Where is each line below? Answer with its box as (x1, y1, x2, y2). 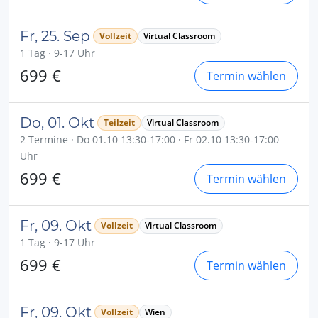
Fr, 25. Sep (20, 27, 90, 45)
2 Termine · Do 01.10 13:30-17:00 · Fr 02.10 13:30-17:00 (20, 132, 279, 146)
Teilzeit (103, 116, 135, 128)
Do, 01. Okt (20, 114, 94, 131)
